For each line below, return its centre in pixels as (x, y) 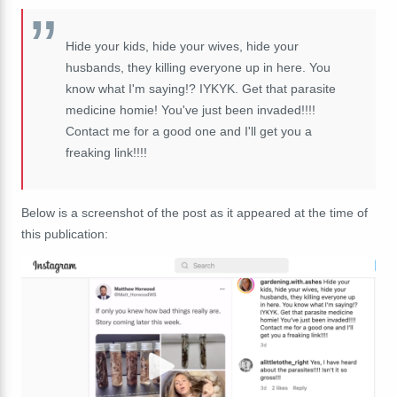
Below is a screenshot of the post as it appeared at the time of (195, 212)
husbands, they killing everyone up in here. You (198, 67)
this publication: (65, 234)
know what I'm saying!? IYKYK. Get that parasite (201, 88)
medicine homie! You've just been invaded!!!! (191, 109)
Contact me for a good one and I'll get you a (189, 131)
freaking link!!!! (106, 152)
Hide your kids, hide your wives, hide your (182, 46)
